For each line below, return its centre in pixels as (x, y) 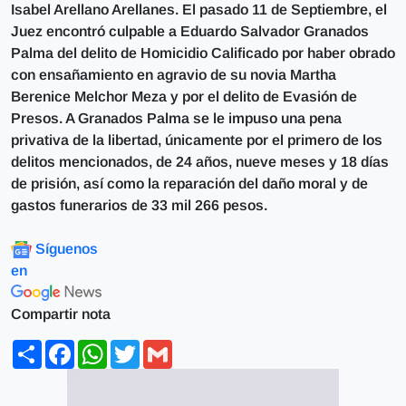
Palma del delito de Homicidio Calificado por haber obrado (203, 53)
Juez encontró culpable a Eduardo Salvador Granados (190, 31)
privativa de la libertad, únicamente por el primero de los (197, 140)
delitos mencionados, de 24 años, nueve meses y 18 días (200, 161)
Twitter (162, 346)
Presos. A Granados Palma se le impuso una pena (176, 118)
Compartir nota (61, 314)
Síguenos (67, 248)
